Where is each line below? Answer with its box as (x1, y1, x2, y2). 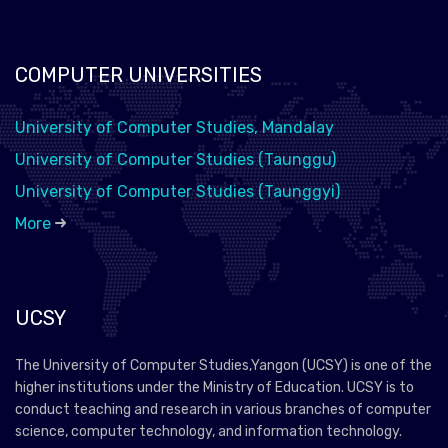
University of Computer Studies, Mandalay (15, 117, 334, 137)
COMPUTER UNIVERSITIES (15, 62, 262, 87)
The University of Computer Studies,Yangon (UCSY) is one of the (15, 356, 432, 374)
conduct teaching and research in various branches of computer (15, 400, 431, 418)
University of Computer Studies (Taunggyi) (15, 181, 340, 201)
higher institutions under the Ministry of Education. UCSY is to (15, 378, 414, 396)
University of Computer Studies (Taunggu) (15, 149, 336, 169)
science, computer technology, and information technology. (15, 422, 402, 440)
